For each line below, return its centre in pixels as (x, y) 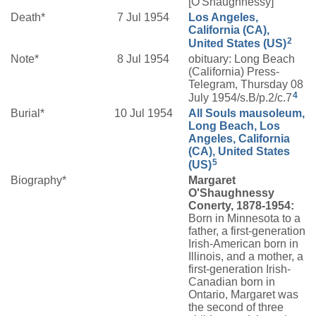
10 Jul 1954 (145, 113)
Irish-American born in (243, 244)
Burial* (28, 113)
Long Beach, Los (234, 126)
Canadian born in (232, 282)
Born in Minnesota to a (244, 218)
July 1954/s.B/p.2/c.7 (240, 97)
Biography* (38, 180)
